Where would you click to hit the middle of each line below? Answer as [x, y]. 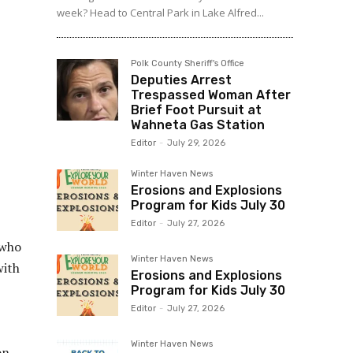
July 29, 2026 [196, 143]
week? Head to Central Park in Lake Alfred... [160, 13]
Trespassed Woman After [211, 95]
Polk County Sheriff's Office [188, 64]
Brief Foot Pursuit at [196, 110]
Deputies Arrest [181, 80]
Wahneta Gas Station [198, 125]
